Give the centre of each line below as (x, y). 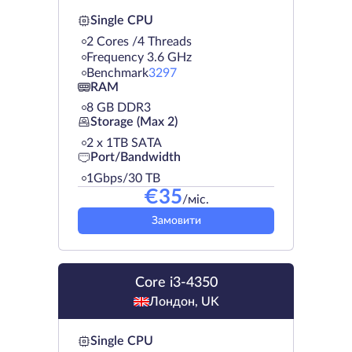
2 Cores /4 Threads (139, 41)
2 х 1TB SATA (124, 143)
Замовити (176, 220)
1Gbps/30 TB (123, 178)
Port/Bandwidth (136, 158)
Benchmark (117, 73)
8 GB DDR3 (119, 107)
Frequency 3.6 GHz (139, 57)
